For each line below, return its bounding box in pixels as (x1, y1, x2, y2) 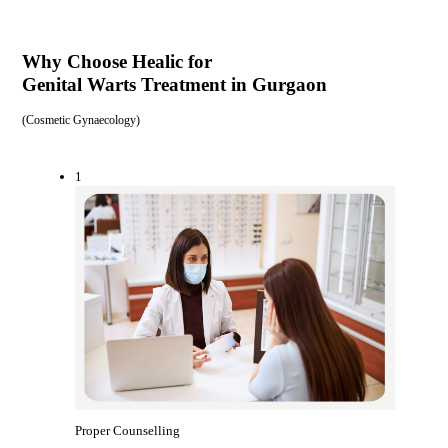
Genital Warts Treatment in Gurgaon (21, 74, 327, 96)
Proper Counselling (75, 422, 181, 438)
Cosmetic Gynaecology (25, 113, 136, 128)
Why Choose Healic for (21, 51, 212, 73)
